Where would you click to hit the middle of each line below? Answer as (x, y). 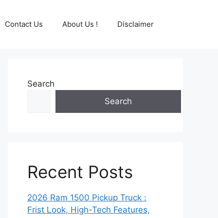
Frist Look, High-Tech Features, (89, 210)
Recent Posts (80, 172)
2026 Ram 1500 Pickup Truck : (87, 198)
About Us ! (80, 24)
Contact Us (24, 24)
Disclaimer (136, 24)
